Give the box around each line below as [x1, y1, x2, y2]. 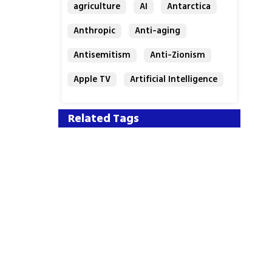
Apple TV [73, 73, 111, 86]
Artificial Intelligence [130, 73, 218, 86]
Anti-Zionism [150, 49, 206, 61]
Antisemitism [73, 49, 131, 61]
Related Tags [68, 110, 140, 126]
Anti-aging [135, 24, 181, 37]
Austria [73, 97, 104, 110]
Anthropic [73, 24, 116, 37]
